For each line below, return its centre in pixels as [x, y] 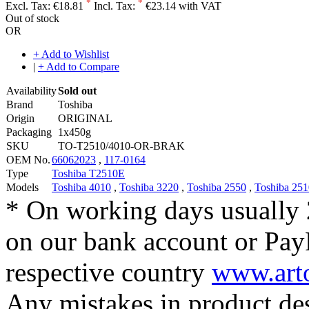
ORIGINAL [85, 118]
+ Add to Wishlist [71, 54]
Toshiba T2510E [88, 173]
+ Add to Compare [79, 66]
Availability [31, 90]
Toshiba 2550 [217, 187]
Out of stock [32, 18]
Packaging [29, 132]
